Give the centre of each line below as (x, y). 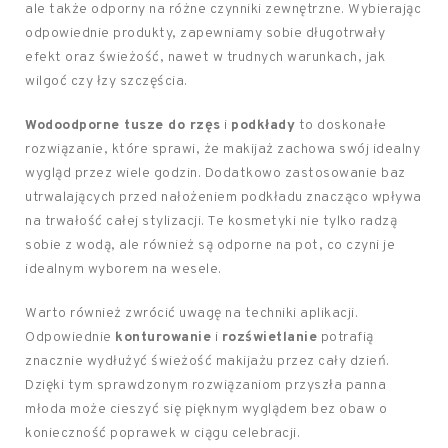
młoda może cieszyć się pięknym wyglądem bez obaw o (206, 409)
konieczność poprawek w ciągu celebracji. (162, 433)
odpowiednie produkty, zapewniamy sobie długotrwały (205, 33)
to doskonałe (341, 125)
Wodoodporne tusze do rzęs (123, 125)
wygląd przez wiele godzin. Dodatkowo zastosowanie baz (215, 173)
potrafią (345, 337)
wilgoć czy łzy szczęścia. (106, 81)
